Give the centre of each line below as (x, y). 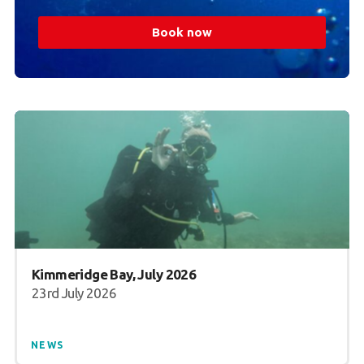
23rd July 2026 (74, 292)
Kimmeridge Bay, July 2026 (114, 274)
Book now (182, 32)
